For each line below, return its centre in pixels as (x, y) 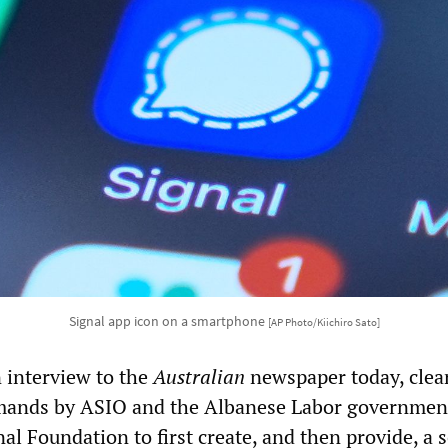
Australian (199, 376)
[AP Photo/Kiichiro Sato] (323, 322)
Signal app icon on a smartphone (168, 321)
